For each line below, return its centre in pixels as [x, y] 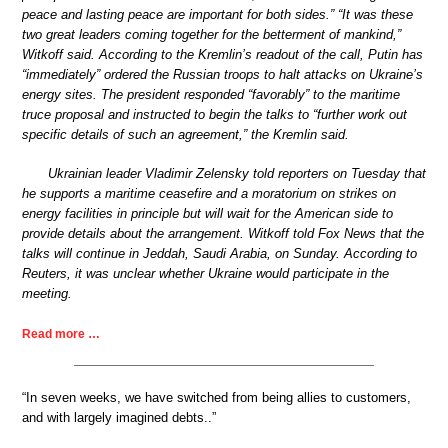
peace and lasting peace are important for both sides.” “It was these [217, 14]
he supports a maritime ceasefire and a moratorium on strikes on [209, 194]
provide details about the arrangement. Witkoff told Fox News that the [223, 234]
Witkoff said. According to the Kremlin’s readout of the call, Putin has [222, 54]
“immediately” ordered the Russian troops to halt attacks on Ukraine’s [222, 74]
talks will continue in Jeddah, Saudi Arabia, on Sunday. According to [219, 254]
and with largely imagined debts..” [119, 417]
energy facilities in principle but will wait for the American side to [207, 214]
